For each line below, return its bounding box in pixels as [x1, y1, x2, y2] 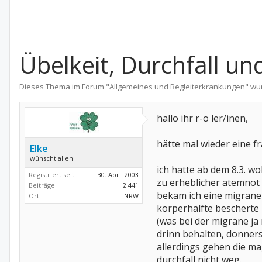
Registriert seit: [29, 170, 76, 179]
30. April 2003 [98, 170, 139, 179]
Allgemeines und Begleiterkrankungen [109, 81, 245, 92]
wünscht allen [30, 154, 73, 163]
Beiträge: [29, 181, 57, 189]
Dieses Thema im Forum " [19, 81, 109, 92]
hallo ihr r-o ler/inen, [157, 112, 248, 125]
